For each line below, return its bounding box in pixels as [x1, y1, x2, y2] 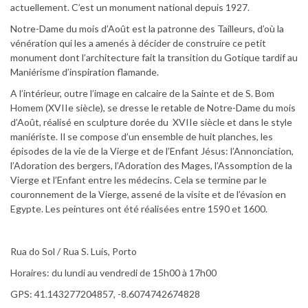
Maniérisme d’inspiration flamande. [10, 65, 159, 78]
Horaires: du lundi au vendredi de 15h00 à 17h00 [10, 266, 217, 278]
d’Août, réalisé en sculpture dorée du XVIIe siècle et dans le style [10, 115, 292, 128]
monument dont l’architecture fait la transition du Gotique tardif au [10, 51, 298, 63]
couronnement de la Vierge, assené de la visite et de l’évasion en [10, 188, 286, 200]
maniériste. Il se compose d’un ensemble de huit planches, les [10, 130, 273, 142]
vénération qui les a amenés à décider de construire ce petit [10, 36, 266, 49]
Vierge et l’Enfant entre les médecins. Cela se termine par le [10, 173, 267, 186]
